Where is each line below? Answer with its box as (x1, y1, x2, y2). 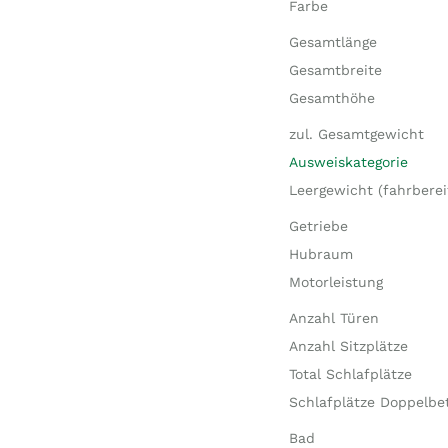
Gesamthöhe (288, 90, 375, 106)
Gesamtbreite (288, 62, 382, 78)
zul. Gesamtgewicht (288, 126, 424, 142)
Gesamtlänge (288, 34, 377, 50)
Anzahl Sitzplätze (288, 338, 408, 354)
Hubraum (288, 246, 353, 262)
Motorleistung (288, 274, 383, 290)
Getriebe (288, 218, 348, 234)
